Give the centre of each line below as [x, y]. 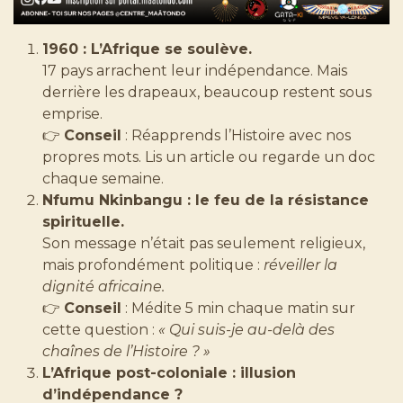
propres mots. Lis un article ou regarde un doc [209, 157]
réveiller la [300, 264]
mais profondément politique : [153, 264]
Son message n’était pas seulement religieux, [204, 243]
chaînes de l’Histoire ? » [126, 351]
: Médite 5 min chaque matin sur [238, 308]
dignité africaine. [103, 286]
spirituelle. [83, 221]
